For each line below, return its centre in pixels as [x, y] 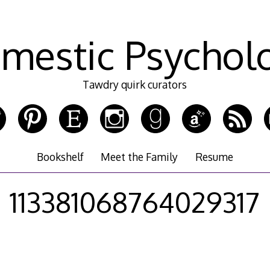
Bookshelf [61, 157]
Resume [214, 157]
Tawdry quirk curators [135, 85]
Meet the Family [140, 157]
